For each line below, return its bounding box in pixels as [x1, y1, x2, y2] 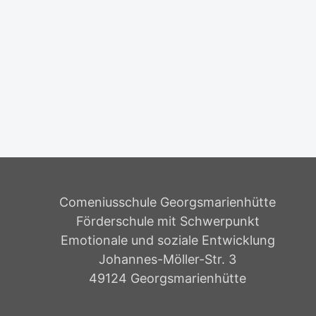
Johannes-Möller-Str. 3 [99, 252, 237, 267]
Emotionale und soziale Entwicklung [60, 233, 275, 248]
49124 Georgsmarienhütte [89, 271, 247, 286]
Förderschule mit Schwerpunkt [75, 214, 260, 229]
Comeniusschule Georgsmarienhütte [59, 195, 276, 210]
